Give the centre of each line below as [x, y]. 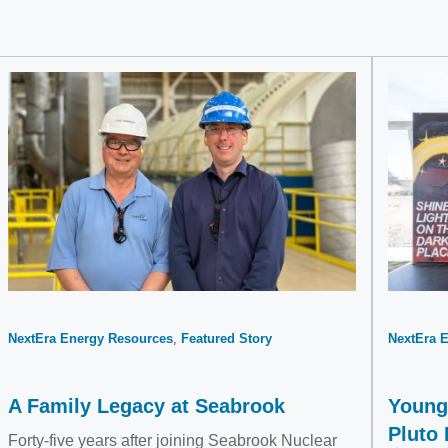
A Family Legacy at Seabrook [146, 406]
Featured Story [226, 338]
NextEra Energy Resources [90, 338]
